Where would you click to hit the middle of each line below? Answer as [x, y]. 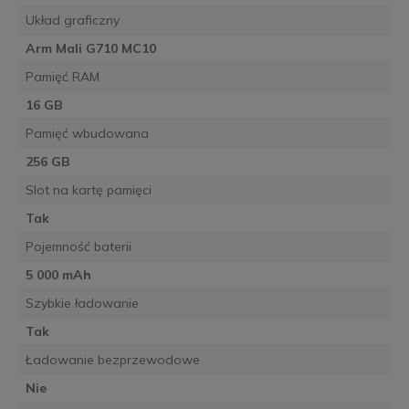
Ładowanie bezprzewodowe [112, 359]
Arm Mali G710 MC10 [90, 48]
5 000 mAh [58, 274]
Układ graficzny [72, 20]
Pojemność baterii [78, 246]
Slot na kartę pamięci [88, 189]
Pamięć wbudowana [87, 133]
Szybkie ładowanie [82, 303]
